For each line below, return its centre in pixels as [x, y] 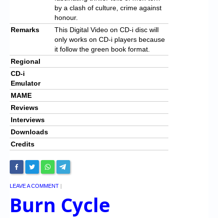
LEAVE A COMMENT [34, 186]
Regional [26, 61]
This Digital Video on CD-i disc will [107, 29]
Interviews [28, 119]
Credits [23, 144]
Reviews [25, 107]
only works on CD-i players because [110, 39]
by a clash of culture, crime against [108, 8]
